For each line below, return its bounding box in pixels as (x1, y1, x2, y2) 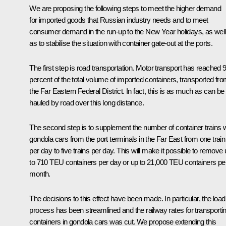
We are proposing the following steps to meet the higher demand (29, 4, 221, 13)
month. (29, 169, 50, 178)
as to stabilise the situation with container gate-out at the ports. (29, 38, 213, 47)
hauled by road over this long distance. (29, 98, 144, 107)
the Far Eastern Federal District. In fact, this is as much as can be (29, 86, 224, 95)
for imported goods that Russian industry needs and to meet (29, 15, 208, 24)
